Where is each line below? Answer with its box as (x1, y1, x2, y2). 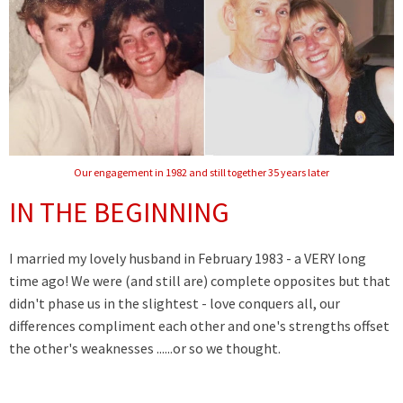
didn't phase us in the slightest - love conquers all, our (9, 294, 340, 313)
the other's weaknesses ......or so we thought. (9, 339, 281, 358)
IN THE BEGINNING (9, 194, 229, 230)
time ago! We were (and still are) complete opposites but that (9, 272, 390, 291)
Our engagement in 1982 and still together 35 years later (74, 166, 329, 180)
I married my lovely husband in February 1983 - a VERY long (9, 249, 366, 268)
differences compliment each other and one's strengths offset (9, 317, 390, 336)
